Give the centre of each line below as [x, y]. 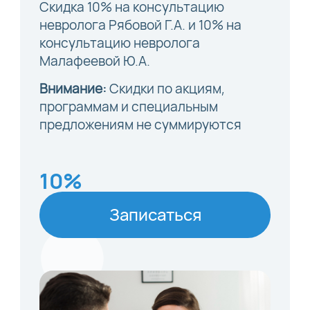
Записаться [155, 214]
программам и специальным [129, 107]
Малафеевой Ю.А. [95, 61]
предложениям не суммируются [141, 125]
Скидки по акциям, [166, 89]
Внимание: [73, 89]
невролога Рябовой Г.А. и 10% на [141, 25]
